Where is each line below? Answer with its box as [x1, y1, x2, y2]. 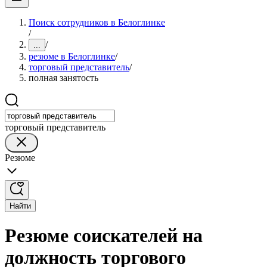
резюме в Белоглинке [29, 51, 115, 61]
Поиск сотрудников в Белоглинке [29, 17, 165, 27]
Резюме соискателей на [5, 225, 203, 247]
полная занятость [29, 73, 98, 83]
